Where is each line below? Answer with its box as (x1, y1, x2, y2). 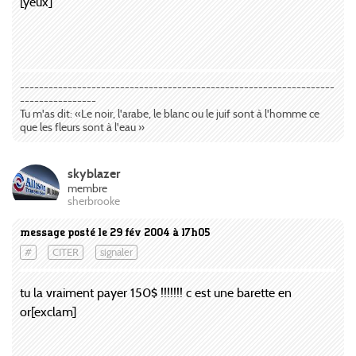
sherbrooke (68, 195, 120, 209)
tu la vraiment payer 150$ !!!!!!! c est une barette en (20, 284, 292, 300)
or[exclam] (20, 304, 76, 319)
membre (68, 181, 107, 195)
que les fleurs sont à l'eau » (20, 120, 145, 135)
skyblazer (68, 165, 120, 181)
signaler (99, 246, 133, 260)
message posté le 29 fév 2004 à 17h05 (20, 225, 211, 240)
